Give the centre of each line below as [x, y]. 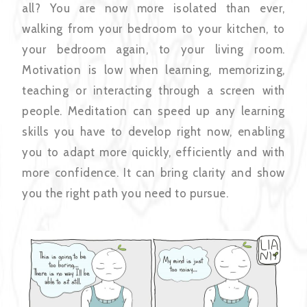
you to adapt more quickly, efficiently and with [153, 152]
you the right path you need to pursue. [125, 194]
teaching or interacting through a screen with [153, 91]
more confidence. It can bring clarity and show [153, 173]
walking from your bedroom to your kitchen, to [153, 29]
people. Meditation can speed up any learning [153, 111]
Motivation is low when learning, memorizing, [153, 70]
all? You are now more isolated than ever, [153, 9]
